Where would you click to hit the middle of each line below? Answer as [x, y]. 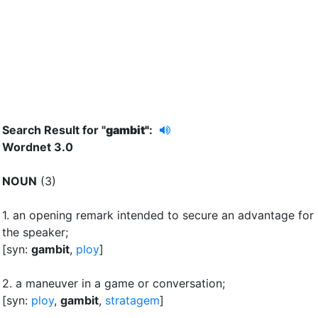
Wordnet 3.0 [38, 147]
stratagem [132, 300]
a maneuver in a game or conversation [119, 283]
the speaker [34, 232]
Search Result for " [54, 130]
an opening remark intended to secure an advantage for [163, 215]
